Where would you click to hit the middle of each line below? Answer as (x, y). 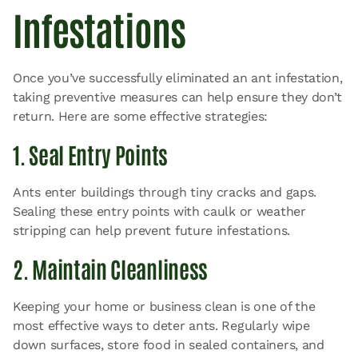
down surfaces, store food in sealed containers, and (169, 344)
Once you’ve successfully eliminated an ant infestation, (178, 78)
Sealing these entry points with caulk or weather (159, 211)
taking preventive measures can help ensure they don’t (178, 97)
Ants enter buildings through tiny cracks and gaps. (165, 192)
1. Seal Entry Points (90, 154)
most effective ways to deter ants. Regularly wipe (161, 325)
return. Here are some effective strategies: (141, 116)
